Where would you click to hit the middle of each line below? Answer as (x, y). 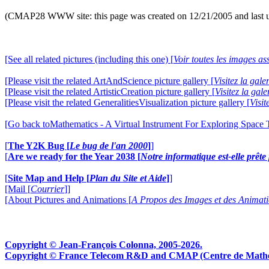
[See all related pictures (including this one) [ (89, 59)
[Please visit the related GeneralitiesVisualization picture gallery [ (127, 102)
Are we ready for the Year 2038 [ (74, 156)
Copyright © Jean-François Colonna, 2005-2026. (104, 245)
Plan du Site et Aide (128, 178)
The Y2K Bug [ (39, 146)
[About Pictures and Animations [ (68, 200)
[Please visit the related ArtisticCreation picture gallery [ (110, 92)
